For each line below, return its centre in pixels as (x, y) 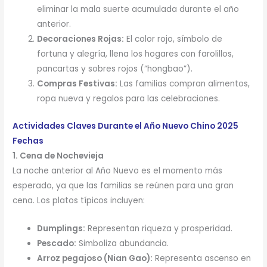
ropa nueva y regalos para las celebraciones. (129, 99)
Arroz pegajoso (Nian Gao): (95, 258)
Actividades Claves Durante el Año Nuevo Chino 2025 (126, 126)
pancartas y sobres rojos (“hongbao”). (115, 69)
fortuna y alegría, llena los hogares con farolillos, (136, 54)
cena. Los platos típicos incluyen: (79, 200)
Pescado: (57, 243)
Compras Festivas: (77, 84)
